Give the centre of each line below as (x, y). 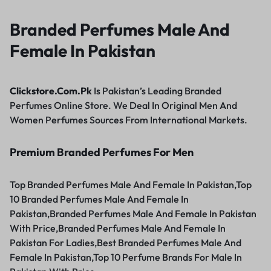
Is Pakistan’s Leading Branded (157, 91)
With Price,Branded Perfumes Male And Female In (118, 228)
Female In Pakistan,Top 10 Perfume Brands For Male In (126, 257)
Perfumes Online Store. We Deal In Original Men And (123, 106)
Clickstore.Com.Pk (51, 91)
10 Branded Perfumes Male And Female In (99, 199)
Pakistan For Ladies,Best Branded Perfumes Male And (126, 242)
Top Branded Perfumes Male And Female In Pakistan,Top (131, 184)
